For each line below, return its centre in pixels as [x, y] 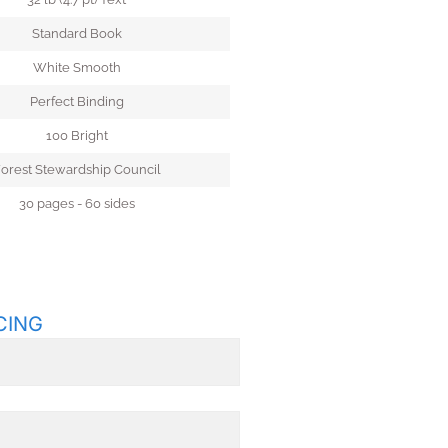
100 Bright [76, 135]
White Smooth [76, 67]
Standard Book [76, 33]
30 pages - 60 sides [76, 203]
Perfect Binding [76, 101]
